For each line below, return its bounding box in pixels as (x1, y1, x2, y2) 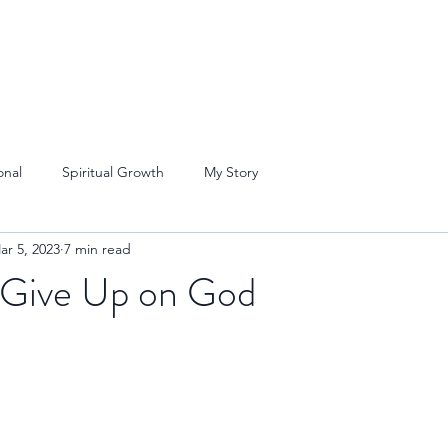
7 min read (64, 239, 131, 258)
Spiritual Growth (62, 162, 164, 181)
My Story (204, 162, 258, 181)
